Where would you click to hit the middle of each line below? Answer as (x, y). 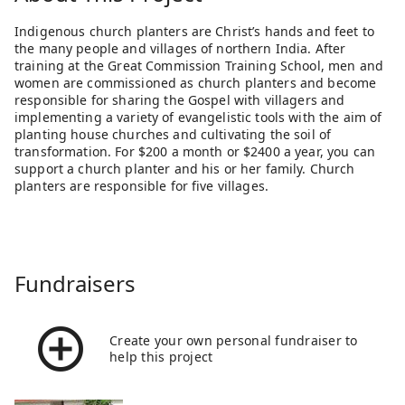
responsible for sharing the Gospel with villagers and (180, 99)
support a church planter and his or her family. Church (185, 168)
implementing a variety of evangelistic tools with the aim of (198, 117)
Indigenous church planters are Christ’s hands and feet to (194, 31)
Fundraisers (75, 283)
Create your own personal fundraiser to (234, 340)
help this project (161, 356)
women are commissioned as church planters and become (196, 82)
